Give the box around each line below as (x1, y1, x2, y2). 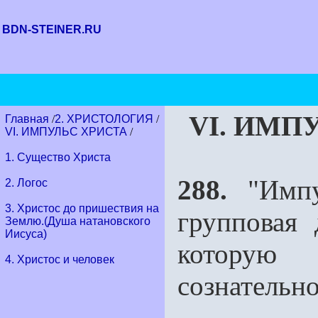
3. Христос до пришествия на (5, 202, 159, 214)
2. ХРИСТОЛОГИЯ (55, 113, 153, 125)
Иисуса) (5, 228, 47, 240)
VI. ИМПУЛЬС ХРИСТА (5, 126, 127, 138)
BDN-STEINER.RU (2, 23, 102, 35)
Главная (5, 113, 52, 125)
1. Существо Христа (5, 151, 111, 163)
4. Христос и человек (5, 253, 114, 265)
